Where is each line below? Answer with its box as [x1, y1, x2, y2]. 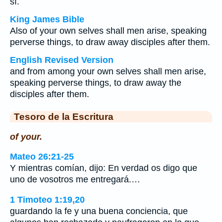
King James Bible [10, 14, 84, 24]
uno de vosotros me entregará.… [10, 174, 140, 185]
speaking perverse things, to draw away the [10, 78, 181, 88]
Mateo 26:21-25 [10, 152, 74, 162]
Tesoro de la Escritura [14, 111, 113, 122]
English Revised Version [10, 55, 113, 65]
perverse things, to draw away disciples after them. [10, 37, 210, 47]
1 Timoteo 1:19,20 [10, 194, 85, 205]
